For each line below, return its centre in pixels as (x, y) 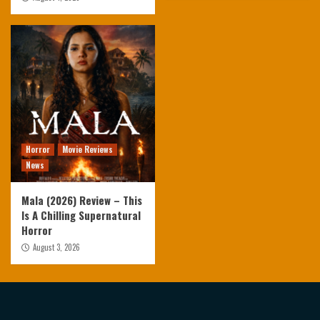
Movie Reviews (87, 149)
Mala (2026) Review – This (82, 200)
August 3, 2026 (56, 247)
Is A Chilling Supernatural (81, 215)
